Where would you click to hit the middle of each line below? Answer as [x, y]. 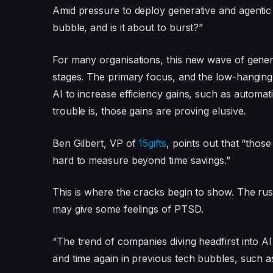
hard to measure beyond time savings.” [141, 160]
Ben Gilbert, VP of [95, 143]
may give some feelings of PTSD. [128, 209]
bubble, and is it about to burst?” [128, 28]
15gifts [152, 143]
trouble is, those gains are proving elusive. [149, 111]
